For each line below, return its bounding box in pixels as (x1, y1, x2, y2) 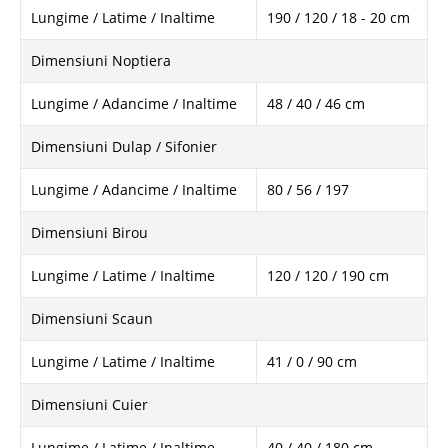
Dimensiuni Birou (31, 222, 148, 242)
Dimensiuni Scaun (31, 308, 153, 328)
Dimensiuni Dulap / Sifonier (31, 136, 217, 156)
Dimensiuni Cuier (31, 394, 148, 414)
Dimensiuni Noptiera (31, 50, 171, 70)
